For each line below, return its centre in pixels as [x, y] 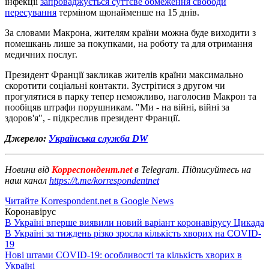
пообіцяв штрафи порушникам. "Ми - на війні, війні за [117, 107]
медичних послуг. [41, 54]
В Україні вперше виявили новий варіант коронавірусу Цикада [134, 222]
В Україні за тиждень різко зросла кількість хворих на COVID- [133, 233]
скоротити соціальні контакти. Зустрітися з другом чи [115, 85]
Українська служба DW [98, 138]
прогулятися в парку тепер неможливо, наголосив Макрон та [131, 96]
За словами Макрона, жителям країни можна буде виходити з [130, 32]
